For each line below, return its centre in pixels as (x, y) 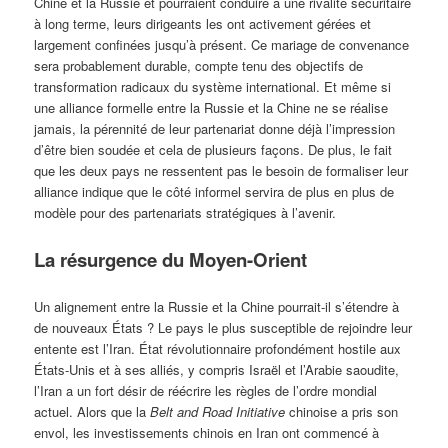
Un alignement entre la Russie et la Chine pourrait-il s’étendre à (217, 307)
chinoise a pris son (342, 412)
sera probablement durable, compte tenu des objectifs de (199, 66)
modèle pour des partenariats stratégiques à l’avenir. (185, 213)
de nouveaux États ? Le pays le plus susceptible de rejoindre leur (223, 328)
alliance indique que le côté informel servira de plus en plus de (214, 192)
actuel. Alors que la (92, 412)
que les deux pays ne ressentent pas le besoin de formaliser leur (221, 171)
